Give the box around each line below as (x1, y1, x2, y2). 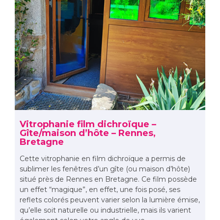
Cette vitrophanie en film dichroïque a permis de (20, 154, 186, 164)
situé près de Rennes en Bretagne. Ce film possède (20, 175, 197, 184)
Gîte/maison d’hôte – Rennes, (20, 128, 156, 139)
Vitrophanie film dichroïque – (20, 119, 156, 130)
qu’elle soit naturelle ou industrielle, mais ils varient (20, 206, 191, 215)
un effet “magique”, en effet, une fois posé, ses (20, 185, 180, 194)
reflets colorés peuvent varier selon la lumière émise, (20, 195, 200, 205)
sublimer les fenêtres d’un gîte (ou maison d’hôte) (20, 165, 190, 174)
